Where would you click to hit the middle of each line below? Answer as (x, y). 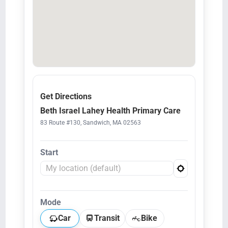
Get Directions (66, 96)
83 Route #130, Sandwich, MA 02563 (90, 122)
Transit (107, 218)
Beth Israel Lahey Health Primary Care (110, 110)
